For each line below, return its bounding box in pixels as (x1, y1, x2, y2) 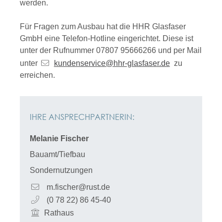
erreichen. (20, 71, 59, 79)
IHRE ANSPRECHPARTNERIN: (30, 111, 134, 122)
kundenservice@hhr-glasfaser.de (54, 59, 170, 67)
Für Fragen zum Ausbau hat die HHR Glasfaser (20, 22, 186, 31)
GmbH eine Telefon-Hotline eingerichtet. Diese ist (20, 34, 193, 43)
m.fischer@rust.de (47, 183, 111, 191)
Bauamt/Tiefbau (30, 150, 85, 159)
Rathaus (44, 209, 74, 217)
